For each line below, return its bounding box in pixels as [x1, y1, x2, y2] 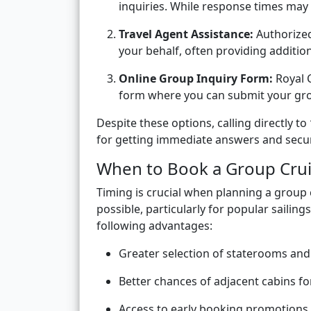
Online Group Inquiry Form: [119, 71, 273, 87]
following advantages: [96, 218, 212, 234]
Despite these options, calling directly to [96, 115, 310, 131]
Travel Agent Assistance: [119, 26, 253, 42]
